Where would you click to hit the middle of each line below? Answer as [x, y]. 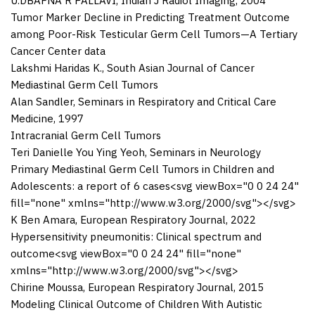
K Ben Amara [43, 219]
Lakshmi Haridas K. [56, 67]
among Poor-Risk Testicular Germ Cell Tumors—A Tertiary [154, 34]
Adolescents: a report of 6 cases [90, 186]
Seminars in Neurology [205, 152]
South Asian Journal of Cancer [181, 67]
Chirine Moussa [47, 287]
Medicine [32, 118]
